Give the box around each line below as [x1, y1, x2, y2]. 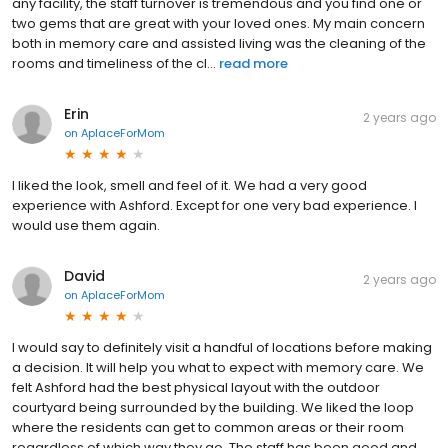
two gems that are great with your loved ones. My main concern [12, 13, 425, 33]
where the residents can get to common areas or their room [12, 417, 404, 437]
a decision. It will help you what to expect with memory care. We [12, 357, 424, 377]
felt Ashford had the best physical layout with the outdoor [12, 377, 380, 397]
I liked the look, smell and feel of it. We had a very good [12, 175, 367, 195]
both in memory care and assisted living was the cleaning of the [12, 33, 426, 53]
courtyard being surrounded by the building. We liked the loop [12, 397, 414, 417]
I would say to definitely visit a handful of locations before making [12, 337, 432, 357]
